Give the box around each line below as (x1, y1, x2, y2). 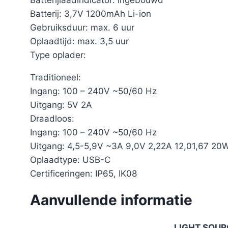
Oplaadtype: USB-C (30, 154, 110, 165)
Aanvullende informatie (30, 191, 192, 209)
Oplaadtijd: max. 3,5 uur (30, 36, 129, 46)
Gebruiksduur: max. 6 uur (30, 22, 134, 33)
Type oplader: (30, 49, 86, 60)
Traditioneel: (30, 72, 81, 82)
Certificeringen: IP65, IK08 (30, 168, 137, 179)
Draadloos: (30, 113, 74, 124)
